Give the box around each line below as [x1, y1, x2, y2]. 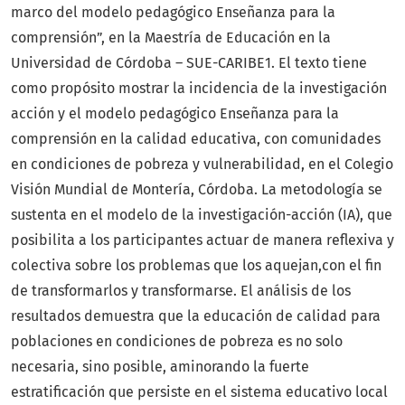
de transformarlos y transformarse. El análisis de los [11, 282, 351, 300]
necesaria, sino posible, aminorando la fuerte [11, 358, 309, 376]
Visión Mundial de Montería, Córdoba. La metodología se [11, 181, 382, 199]
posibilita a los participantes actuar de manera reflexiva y [11, 231, 394, 250]
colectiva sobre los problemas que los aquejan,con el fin [11, 257, 381, 275]
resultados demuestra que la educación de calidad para [11, 307, 381, 325]
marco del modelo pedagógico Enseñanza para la [11, 4, 335, 22]
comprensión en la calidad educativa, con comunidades [11, 130, 381, 148]
